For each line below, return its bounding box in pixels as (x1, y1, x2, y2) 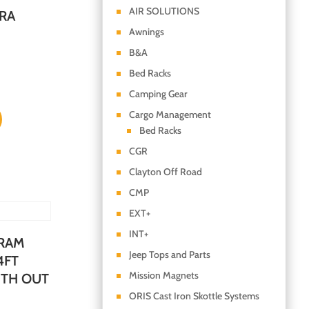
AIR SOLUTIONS (128, 5, 199, 18)
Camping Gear (128, 88, 188, 101)
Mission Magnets (128, 269, 199, 282)
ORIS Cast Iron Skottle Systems (128, 290, 259, 303)
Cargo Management (128, 108, 211, 121)
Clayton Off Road (128, 166, 202, 179)
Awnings (128, 26, 164, 39)
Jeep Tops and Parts (128, 248, 210, 261)
